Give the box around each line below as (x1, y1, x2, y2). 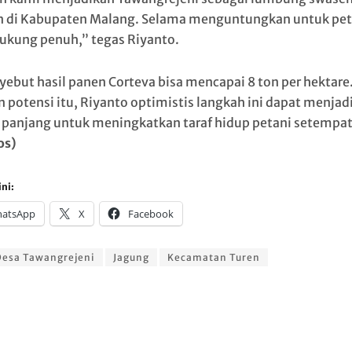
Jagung (112, 251, 149, 263)
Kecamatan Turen (167, 251, 260, 263)
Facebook (127, 207, 174, 221)
